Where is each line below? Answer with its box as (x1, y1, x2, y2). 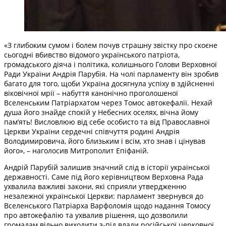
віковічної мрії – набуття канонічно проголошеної (4, 88, 178, 98)
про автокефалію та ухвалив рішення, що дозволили (4, 210, 188, 220)
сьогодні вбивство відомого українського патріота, (4, 49, 180, 60)
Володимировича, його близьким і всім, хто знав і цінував (4, 136, 205, 146)
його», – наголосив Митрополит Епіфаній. (4, 145, 149, 155)
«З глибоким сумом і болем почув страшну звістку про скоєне (4, 40, 217, 50)
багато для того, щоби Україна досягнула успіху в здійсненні (4, 78, 214, 88)
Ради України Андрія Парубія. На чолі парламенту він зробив (4, 69, 218, 79)
